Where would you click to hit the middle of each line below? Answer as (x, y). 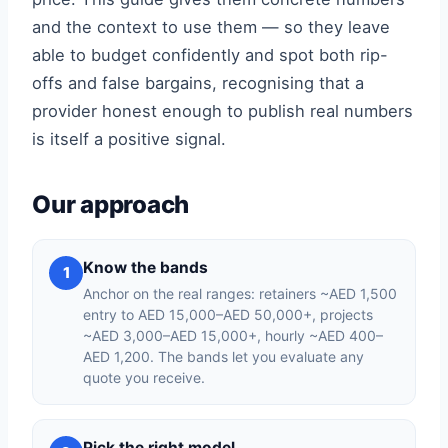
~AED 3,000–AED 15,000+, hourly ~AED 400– (233, 335)
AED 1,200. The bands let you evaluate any (223, 356)
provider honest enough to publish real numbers (222, 111)
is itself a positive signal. (129, 139)
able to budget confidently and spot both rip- (210, 55)
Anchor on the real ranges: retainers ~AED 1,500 (240, 293)
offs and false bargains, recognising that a (198, 83)
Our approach (111, 204)
